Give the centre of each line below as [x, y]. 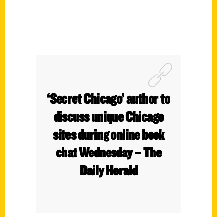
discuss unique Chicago [108, 116]
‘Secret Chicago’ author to [108, 98]
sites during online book [108, 134]
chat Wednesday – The [108, 152]
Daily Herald [108, 170]
